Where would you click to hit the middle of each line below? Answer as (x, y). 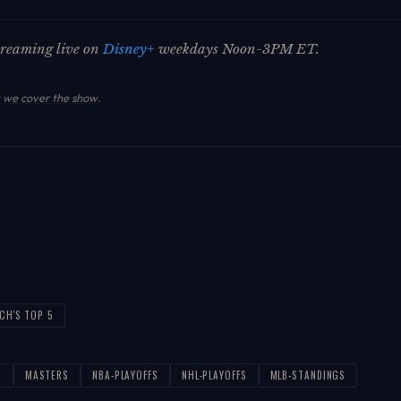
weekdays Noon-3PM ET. (237, 49)
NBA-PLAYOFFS (125, 375)
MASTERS (47, 375)
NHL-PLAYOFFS (214, 375)
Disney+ (129, 49)
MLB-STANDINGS (308, 375)
